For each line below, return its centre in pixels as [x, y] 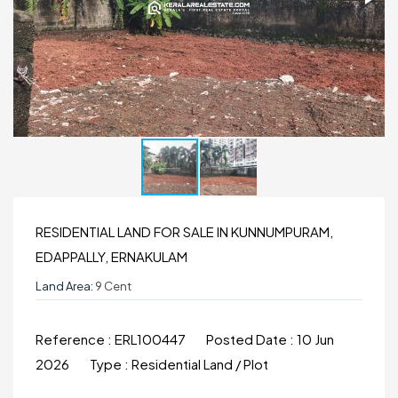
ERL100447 [151, 339]
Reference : [75, 339]
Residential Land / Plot [200, 364]
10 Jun [315, 339]
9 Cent [112, 286]
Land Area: [64, 286]
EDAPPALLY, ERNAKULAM [111, 256]
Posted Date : [251, 339]
